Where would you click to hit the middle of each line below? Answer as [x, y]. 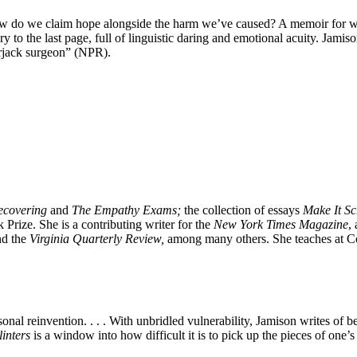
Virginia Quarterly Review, [98, 239]
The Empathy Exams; [128, 210]
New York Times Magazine [281, 224]
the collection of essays [243, 210]
